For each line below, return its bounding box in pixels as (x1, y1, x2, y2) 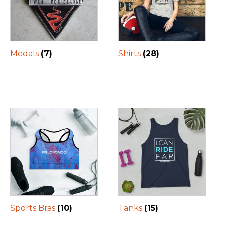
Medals (10, 49, 41, 59)
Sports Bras (10, 203, 57, 213)
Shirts (118, 49, 143, 59)
